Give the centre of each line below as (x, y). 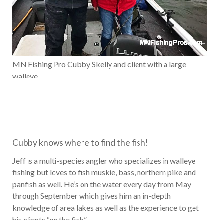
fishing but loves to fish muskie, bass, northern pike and (104, 172)
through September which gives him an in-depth (92, 195)
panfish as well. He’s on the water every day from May (102, 184)
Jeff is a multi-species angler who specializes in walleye (104, 160)
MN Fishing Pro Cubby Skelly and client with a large (99, 64)
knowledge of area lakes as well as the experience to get (106, 207)
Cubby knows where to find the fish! (80, 142)
